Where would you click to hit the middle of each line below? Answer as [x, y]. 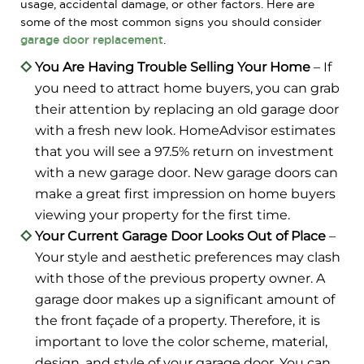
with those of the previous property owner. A [180, 278]
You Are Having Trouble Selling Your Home [173, 67]
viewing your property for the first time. [162, 214]
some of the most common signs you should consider [171, 22]
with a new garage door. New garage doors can [186, 172]
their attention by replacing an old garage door [187, 109]
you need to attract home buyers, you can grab [187, 88]
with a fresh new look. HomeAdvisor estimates [185, 130]
